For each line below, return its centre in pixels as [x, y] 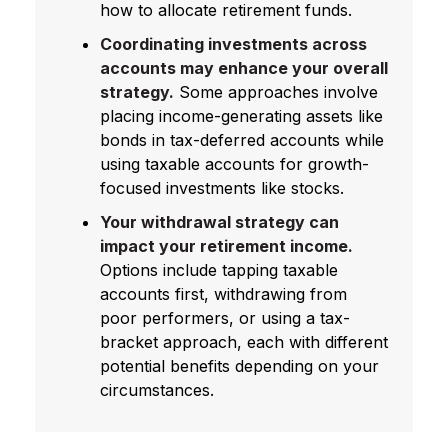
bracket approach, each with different [244, 341]
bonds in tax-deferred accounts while [242, 139]
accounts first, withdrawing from [223, 293]
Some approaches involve [276, 91]
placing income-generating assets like [241, 115]
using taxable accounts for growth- [234, 163]
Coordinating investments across [233, 43]
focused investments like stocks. [222, 187]
